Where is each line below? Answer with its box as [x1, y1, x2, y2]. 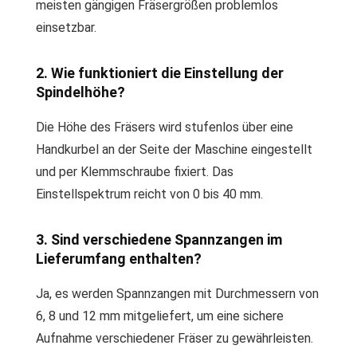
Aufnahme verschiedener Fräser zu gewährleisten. [36, 331, 313, 346]
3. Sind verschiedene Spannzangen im [36, 231, 282, 248]
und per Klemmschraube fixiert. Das [36, 164, 233, 179]
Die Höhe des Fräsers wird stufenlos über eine [36, 120, 293, 135]
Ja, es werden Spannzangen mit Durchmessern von [36, 286, 319, 301]
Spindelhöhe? [36, 84, 125, 100]
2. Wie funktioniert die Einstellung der [36, 65, 284, 81]
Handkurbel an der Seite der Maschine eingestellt [36, 142, 312, 157]
